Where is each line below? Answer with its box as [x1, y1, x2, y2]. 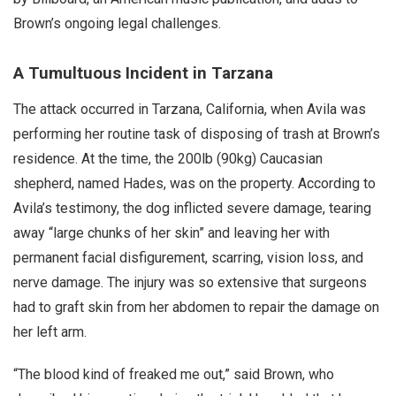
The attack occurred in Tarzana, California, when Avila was [13, 101, 366, 118]
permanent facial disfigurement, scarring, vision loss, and [13, 249, 363, 266]
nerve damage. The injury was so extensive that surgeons [13, 274, 367, 291]
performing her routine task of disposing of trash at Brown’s [13, 126, 380, 142]
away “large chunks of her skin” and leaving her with [13, 225, 330, 241]
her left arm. [13, 324, 87, 340]
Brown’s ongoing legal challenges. [13, 15, 221, 32]
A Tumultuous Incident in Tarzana [13, 64, 273, 83]
